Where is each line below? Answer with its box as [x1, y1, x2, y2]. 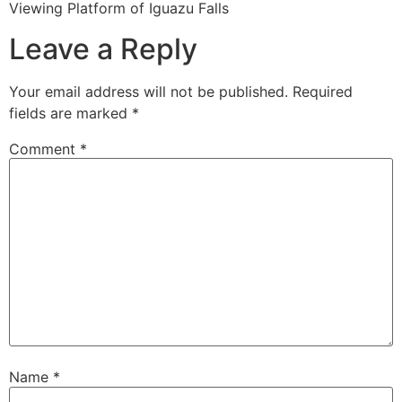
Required [293, 82, 353, 100]
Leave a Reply [9, 31, 197, 66]
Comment [9, 139, 80, 158]
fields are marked [9, 103, 132, 122]
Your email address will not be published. [9, 82, 288, 100]
